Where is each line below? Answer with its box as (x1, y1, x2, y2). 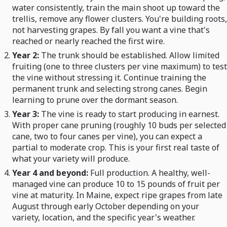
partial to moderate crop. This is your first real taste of (12, 142, 219, 154)
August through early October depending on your (12, 201, 199, 212)
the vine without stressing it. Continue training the (12, 72, 206, 84)
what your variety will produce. (12, 153, 130, 165)
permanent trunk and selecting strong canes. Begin (12, 83, 207, 95)
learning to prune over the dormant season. (12, 94, 178, 106)
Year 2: (12, 50, 39, 61)
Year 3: (12, 108, 39, 120)
